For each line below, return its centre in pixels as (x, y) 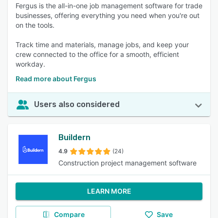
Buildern (74, 137)
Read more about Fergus (56, 79)
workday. (30, 64)
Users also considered (77, 104)
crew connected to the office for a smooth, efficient (97, 54)
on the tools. (35, 25)
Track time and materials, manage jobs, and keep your (102, 45)
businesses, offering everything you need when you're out (108, 15)
